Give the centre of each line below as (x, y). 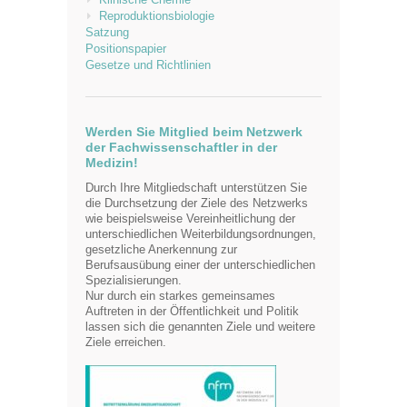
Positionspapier (126, 49)
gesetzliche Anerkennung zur (161, 249)
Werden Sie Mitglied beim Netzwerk (194, 132)
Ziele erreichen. (126, 342)
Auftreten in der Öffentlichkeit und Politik (192, 311)
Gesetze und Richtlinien (148, 65)
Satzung (107, 32)
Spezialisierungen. (134, 280)
